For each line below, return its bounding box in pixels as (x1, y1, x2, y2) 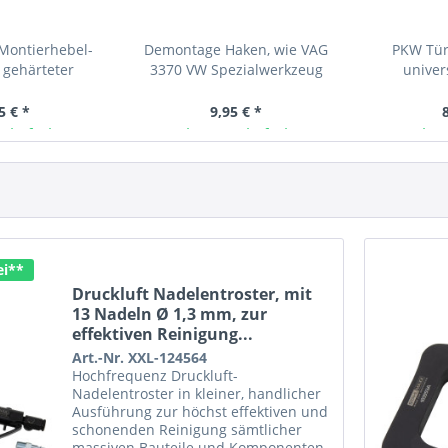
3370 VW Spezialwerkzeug (149, 60, 323, 79)
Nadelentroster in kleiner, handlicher (72, 384, 322, 404)
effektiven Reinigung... (72, 323, 254, 346)
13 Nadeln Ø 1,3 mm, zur (72, 303, 268, 326)
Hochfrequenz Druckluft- (72, 366, 239, 386)
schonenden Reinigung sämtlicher (72, 420, 303, 440)
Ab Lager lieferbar (176, 124, 310, 146)
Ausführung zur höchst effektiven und (72, 402, 329, 422)
